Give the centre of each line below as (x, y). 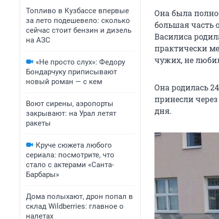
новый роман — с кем (64, 82)
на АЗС (38, 40)
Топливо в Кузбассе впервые (77, 11)
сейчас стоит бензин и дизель (79, 30)
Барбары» (43, 175)
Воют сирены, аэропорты (70, 104)
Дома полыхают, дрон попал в (79, 197)
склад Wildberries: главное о (75, 206)
